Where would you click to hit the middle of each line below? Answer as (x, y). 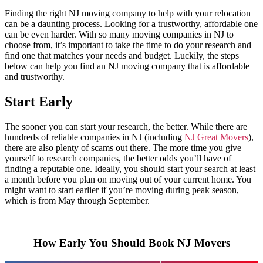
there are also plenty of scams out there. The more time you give (123, 147)
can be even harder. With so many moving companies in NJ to (119, 34)
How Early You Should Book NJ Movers (131, 243)
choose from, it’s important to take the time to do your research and (128, 45)
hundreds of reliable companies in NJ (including (95, 137)
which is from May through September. (78, 200)
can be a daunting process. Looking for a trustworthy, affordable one (131, 23)
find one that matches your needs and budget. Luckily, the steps (122, 55)
